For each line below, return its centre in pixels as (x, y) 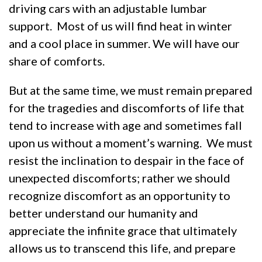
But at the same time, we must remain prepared (131, 90)
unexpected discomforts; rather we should (120, 177)
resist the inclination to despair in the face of (127, 160)
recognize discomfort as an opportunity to (120, 195)
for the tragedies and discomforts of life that (127, 107)
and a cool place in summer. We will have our (124, 43)
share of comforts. (57, 61)
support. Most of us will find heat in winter (120, 25)
